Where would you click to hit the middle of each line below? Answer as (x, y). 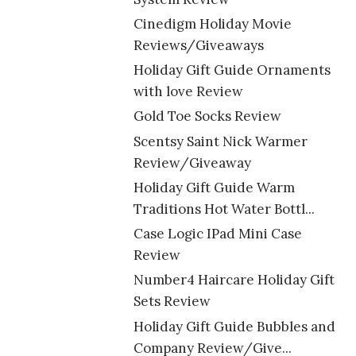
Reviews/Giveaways (198, 45)
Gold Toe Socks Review (207, 116)
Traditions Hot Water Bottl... (224, 209)
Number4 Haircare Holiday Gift (234, 280)
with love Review (188, 92)
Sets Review (172, 302)
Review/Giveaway (192, 163)
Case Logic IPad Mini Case (217, 234)
